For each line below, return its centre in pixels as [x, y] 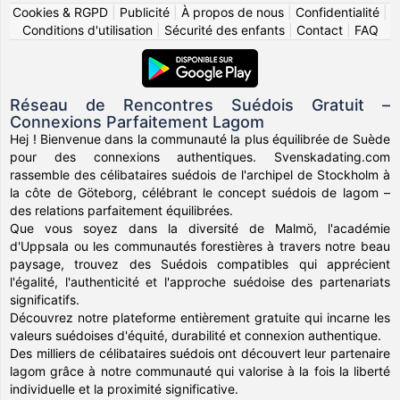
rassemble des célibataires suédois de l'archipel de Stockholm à [200, 174]
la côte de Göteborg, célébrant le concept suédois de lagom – [200, 192]
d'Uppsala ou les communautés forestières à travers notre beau [200, 246]
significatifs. [45, 299]
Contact [319, 29]
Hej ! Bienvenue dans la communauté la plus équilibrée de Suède [200, 138]
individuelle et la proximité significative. [125, 388]
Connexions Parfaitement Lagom [137, 121]
